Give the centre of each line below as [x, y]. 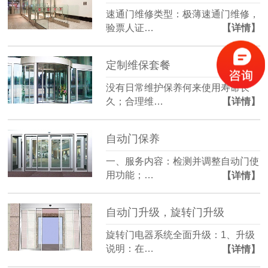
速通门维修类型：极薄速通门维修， [183, 14]
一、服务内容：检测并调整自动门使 [183, 162]
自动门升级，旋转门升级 [165, 213]
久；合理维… [135, 101]
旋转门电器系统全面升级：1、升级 [181, 235]
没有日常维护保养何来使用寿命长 [178, 87]
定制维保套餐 [138, 65]
